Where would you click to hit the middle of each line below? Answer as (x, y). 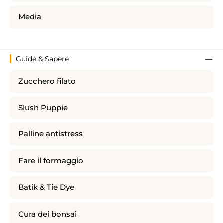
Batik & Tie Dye (46, 187)
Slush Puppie (43, 108)
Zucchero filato (47, 81)
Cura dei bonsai (48, 214)
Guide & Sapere (42, 58)
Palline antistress (51, 134)
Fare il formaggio (51, 161)
